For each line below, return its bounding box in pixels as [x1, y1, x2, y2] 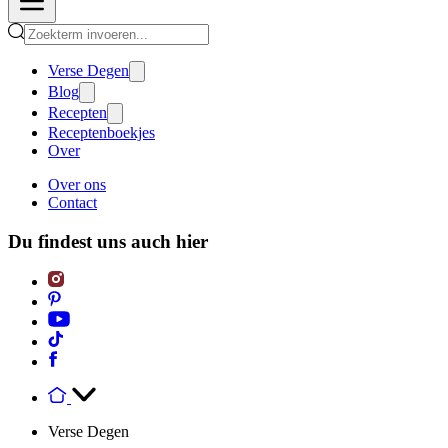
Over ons [48, 176, 106, 193]
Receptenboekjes [48, 124, 155, 141]
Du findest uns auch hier [8, 230, 208, 252]
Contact [48, 194, 97, 211]
